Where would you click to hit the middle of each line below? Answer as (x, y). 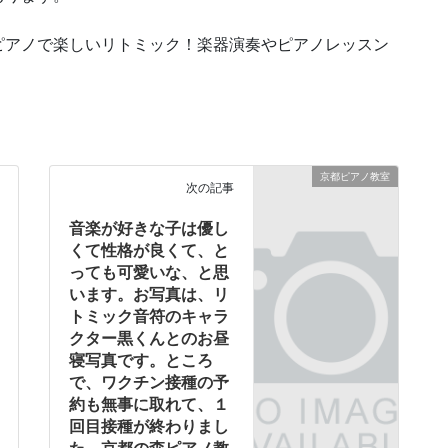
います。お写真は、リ (149, 295)
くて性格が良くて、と (149, 251)
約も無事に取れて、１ (149, 405)
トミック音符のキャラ (149, 317)
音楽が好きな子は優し (149, 229)
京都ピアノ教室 (355, 177)
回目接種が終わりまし (149, 427)
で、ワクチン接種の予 (149, 383)
